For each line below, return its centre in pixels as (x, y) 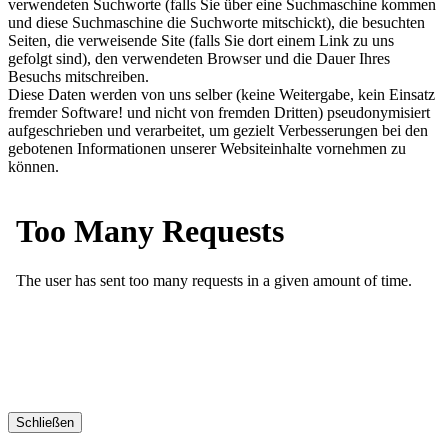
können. (33, 166)
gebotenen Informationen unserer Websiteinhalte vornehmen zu (207, 148)
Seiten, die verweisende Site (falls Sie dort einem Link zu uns (201, 40)
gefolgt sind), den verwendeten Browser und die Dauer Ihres (199, 58)
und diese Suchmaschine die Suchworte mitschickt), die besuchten (216, 22)
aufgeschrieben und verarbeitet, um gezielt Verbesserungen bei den (218, 130)
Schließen (45, 422)
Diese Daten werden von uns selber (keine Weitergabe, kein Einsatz (221, 94)
